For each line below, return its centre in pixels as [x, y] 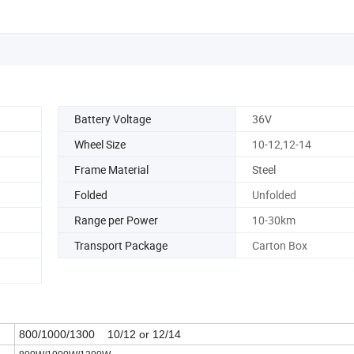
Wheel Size [100, 144]
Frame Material [111, 169]
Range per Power [116, 220]
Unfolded [274, 194]
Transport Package [121, 245]
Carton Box [279, 245]
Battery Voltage [113, 119]
